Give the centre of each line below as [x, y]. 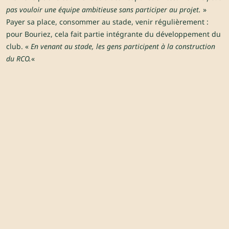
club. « [18, 47]
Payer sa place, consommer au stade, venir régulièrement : [107, 22]
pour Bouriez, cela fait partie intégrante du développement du [113, 34]
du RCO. [19, 59]
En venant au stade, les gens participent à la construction [123, 47]
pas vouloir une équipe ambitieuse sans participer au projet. [104, 10]
